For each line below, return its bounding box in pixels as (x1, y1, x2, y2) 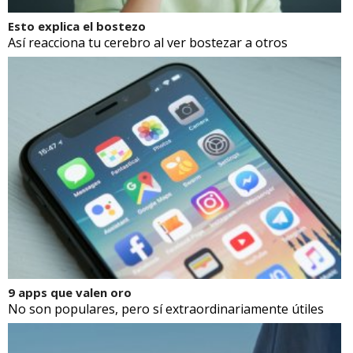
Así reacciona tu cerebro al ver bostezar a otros (8, 33, 288, 51)
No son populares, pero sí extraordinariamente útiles (8, 299, 324, 318)
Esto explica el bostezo (8, 17, 146, 34)
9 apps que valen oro (8, 284, 132, 300)
